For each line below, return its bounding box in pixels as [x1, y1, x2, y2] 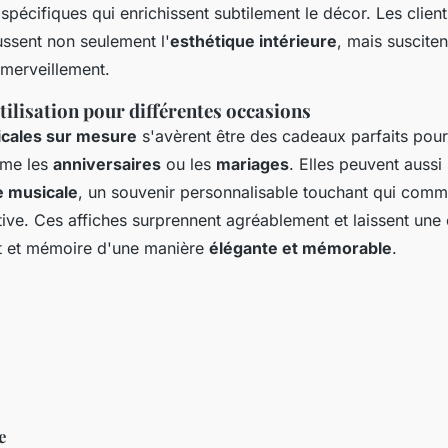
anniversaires [53, 153, 161, 174]
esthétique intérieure [170, 30, 337, 51]
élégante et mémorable [209, 237, 392, 258]
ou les [161, 153, 216, 174]
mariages [216, 153, 289, 174]
